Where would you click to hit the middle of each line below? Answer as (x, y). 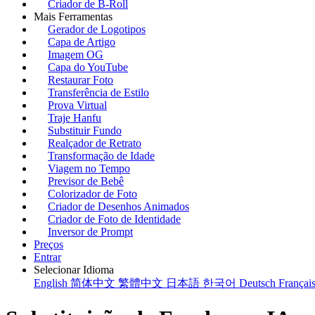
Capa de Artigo (82, 42)
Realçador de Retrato (95, 143)
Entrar (47, 257)
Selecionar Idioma (74, 270)
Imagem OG (76, 54)
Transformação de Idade (101, 156)
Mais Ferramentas (73, 17)
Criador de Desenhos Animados (118, 206)
